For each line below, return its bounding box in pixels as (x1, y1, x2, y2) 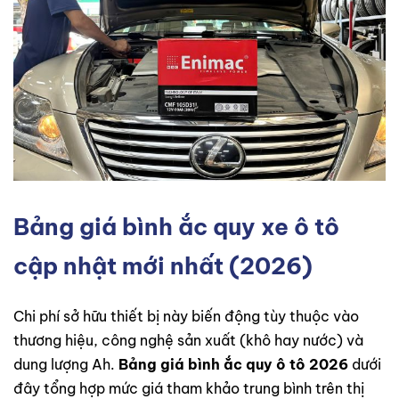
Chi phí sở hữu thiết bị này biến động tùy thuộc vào (13, 307, 359, 326)
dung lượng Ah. (13, 355, 118, 374)
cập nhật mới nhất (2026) (13, 250, 313, 281)
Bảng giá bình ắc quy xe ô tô (13, 211, 339, 241)
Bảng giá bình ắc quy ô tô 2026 (118, 355, 348, 374)
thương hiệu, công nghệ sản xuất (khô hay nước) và (13, 331, 363, 350)
